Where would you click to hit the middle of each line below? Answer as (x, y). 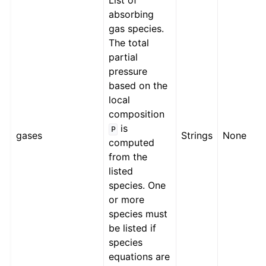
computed (132, 143)
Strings (197, 136)
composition (137, 114)
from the (128, 157)
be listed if (133, 228)
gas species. (137, 29)
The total (129, 43)
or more (127, 200)
